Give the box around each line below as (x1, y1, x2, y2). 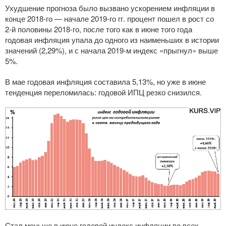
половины (16, 24, 54, 35)
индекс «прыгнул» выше (131, 45, 218, 56)
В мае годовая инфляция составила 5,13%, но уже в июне (5, 76, 206, 87)
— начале (52, 13, 91, 24)
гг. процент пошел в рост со (116, 13, 214, 24)
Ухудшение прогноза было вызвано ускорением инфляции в (5, 3, 215, 14)
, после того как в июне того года (79, 24, 192, 35)
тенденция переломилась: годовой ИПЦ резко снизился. (5, 87, 202, 98)
